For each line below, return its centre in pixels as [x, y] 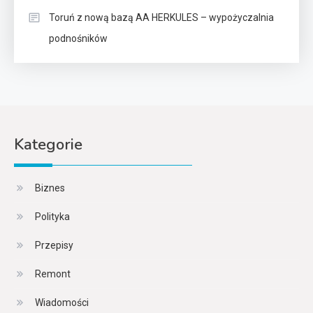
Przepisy [54, 245]
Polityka [52, 216]
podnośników [78, 38]
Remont [53, 274]
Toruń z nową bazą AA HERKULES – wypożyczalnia [161, 17]
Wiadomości [62, 302]
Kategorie [48, 144]
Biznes [50, 188]
